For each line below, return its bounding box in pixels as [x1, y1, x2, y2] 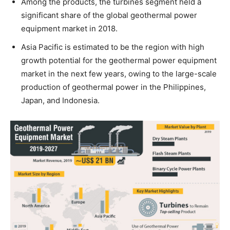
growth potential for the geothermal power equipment [21, 55, 217, 65]
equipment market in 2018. [21, 23, 118, 33]
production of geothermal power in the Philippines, [21, 82, 206, 92]
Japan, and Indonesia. [21, 95, 100, 105]
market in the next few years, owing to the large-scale [21, 68, 217, 79]
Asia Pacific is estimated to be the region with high [21, 42, 204, 52]
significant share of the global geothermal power [21, 10, 197, 20]
